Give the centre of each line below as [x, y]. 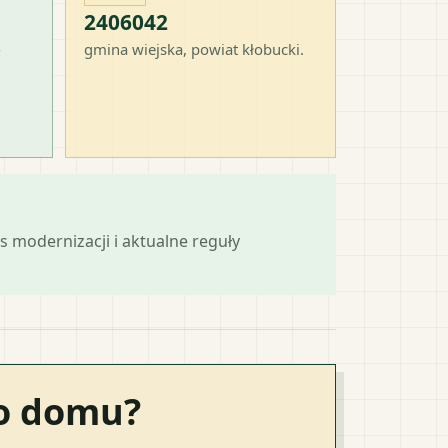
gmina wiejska [133, 48]
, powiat [212, 48]
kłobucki [271, 48]
